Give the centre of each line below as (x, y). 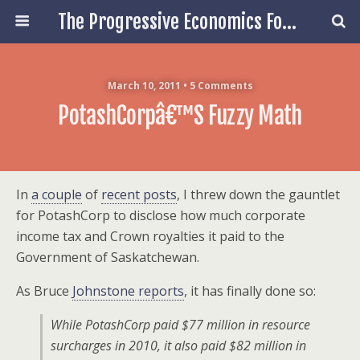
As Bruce (44, 291)
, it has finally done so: (250, 291)
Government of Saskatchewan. (108, 257)
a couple (57, 194)
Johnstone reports (128, 291)
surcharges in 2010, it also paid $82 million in (178, 346)
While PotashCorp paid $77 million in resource (180, 325)
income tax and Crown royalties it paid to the (150, 236)
